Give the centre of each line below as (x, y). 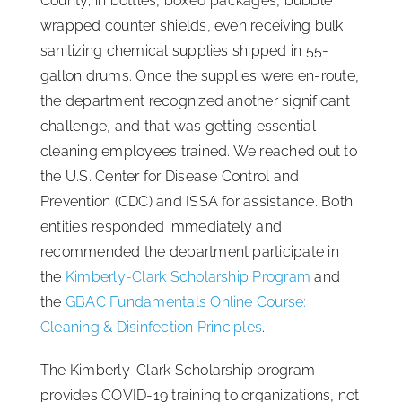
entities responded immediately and (162, 226)
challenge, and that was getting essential (178, 126)
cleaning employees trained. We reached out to (199, 151)
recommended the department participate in (190, 251)
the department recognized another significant (195, 100)
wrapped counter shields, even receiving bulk (192, 25)
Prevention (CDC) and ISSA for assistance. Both (197, 201)
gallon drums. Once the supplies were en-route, (200, 75)
